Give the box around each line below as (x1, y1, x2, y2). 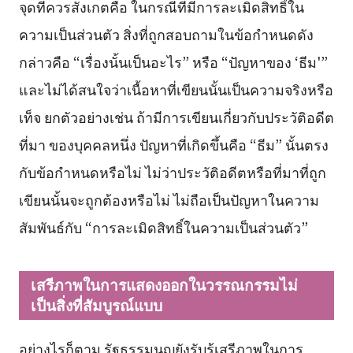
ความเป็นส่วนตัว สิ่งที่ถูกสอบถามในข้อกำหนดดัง (18, 23, 314, 44)
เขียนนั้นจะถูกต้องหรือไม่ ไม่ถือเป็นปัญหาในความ (18, 188, 319, 210)
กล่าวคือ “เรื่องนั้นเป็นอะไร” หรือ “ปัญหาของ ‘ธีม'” (18, 50, 328, 72)
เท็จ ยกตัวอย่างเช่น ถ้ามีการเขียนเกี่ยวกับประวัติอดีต (18, 106, 334, 127)
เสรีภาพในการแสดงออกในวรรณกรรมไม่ (31, 273, 299, 295)
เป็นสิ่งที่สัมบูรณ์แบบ (31, 293, 163, 316)
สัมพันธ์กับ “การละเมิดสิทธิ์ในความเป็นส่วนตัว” (18, 216, 308, 237)
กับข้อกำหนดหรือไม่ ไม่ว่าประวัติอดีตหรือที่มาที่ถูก (18, 161, 326, 182)
